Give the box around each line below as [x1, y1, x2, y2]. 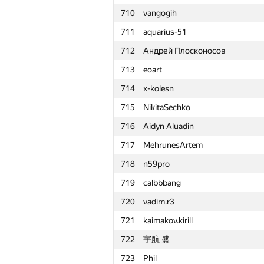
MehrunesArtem [143, 140, 203, 150]
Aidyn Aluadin [143, 121, 194, 131]
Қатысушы [143, 241, 184, 250]
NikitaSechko [143, 103, 190, 112]
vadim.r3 [143, 197, 174, 206]
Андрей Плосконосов [143, 46, 226, 55]
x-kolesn [143, 84, 174, 93]
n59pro [143, 159, 170, 169]
